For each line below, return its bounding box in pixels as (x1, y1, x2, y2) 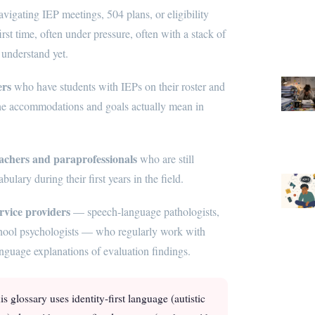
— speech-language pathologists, (70, 204, 219, 219)
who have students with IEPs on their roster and (11, 78, 225, 94)
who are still (137, 151, 194, 167)
